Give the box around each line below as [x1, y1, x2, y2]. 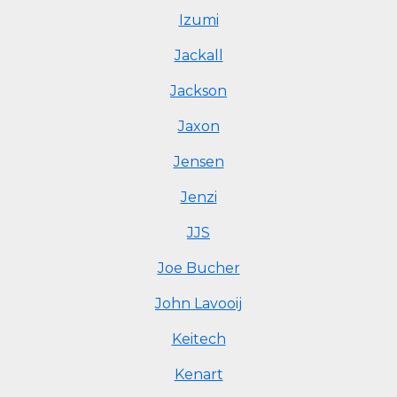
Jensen [173, 153, 224, 170]
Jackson [170, 82, 227, 99]
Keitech [171, 331, 226, 347]
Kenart [174, 366, 223, 383]
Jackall [174, 47, 223, 64]
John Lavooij [155, 295, 242, 312]
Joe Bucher [157, 260, 240, 276]
